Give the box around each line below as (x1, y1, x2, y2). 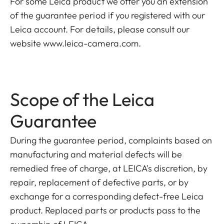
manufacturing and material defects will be (10, 148, 182, 160)
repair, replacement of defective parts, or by (10, 176, 189, 188)
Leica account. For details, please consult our (10, 23, 190, 35)
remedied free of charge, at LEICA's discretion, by (10, 162, 208, 174)
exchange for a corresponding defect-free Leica (10, 190, 204, 202)
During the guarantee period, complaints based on (10, 134, 212, 146)
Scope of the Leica (10, 88, 154, 110)
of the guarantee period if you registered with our (10, 9, 205, 21)
